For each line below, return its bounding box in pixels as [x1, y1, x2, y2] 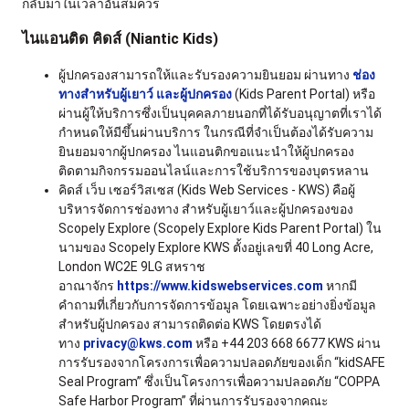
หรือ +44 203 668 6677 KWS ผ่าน [193, 335, 381, 351]
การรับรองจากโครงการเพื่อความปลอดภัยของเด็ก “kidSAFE [58, 354, 385, 370]
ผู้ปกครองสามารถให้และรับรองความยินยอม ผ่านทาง [58, 67, 352, 82]
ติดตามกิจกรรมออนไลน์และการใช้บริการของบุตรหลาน [58, 163, 369, 178]
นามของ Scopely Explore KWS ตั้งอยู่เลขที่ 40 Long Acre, [58, 239, 373, 255]
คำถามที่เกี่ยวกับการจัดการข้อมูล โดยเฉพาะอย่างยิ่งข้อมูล [58, 297, 376, 312]
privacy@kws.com [83, 335, 193, 351]
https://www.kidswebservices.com [117, 278, 323, 293]
